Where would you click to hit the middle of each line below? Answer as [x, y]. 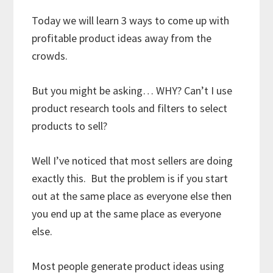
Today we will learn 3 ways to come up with [131, 20]
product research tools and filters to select [130, 108]
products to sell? [72, 126]
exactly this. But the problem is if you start [130, 178]
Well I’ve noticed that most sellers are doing [133, 160]
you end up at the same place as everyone [127, 213]
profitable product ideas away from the [122, 38]
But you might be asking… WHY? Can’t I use [132, 90]
